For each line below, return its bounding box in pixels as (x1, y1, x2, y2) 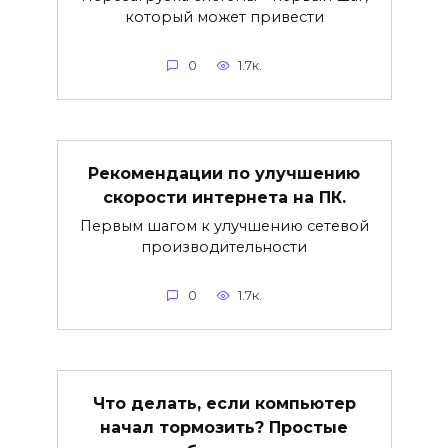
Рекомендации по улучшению (88, 163, 360, 183)
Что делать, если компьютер (92, 393, 356, 413)
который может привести (124, 7, 324, 26)
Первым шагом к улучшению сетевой (79, 216, 369, 235)
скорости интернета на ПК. (102, 187, 346, 207)
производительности (141, 237, 307, 256)
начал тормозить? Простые (100, 417, 348, 437)
